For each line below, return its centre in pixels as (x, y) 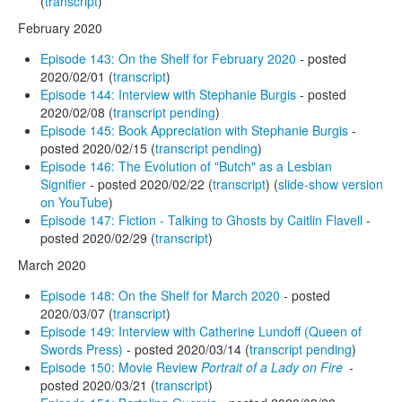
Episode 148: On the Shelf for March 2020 (160, 295)
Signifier (63, 184)
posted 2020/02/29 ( (98, 237)
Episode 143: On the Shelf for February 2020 (168, 58)
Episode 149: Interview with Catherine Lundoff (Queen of (201, 331)
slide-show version (331, 184)
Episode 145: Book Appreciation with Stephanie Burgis (194, 130)
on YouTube (74, 201)
